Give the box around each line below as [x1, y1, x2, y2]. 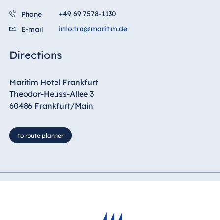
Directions [9, 48, 62, 62]
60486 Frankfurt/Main [9, 100, 93, 110]
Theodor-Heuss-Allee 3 [9, 88, 94, 99]
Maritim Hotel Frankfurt [9, 77, 98, 87]
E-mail [21, 25, 43, 34]
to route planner [17, 131, 64, 139]
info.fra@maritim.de [58, 24, 127, 33]
